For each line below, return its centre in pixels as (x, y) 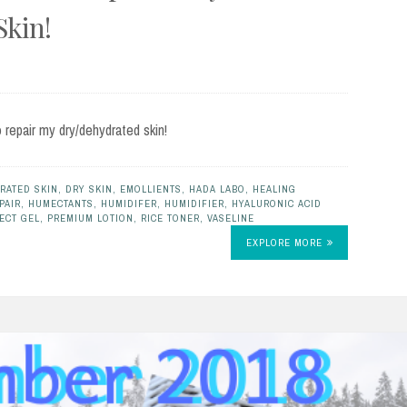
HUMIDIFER (129, 204)
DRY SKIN (89, 189)
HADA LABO (217, 189)
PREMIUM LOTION (90, 218)
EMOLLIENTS (151, 189)
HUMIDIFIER (194, 204)
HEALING (274, 189)
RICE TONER (170, 218)
